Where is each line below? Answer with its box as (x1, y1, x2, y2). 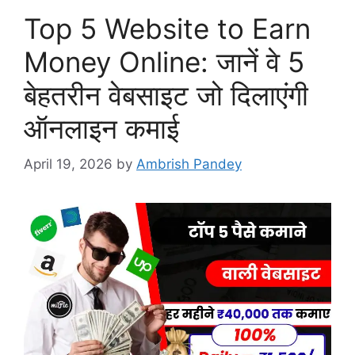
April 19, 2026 (24, 155, 113, 172)
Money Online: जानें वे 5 (24, 45, 304, 78)
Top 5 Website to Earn (24, 12, 311, 45)
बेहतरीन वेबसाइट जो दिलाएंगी (24, 78, 308, 112)
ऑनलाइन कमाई (24, 112, 179, 145)
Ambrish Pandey (136, 155, 242, 172)
